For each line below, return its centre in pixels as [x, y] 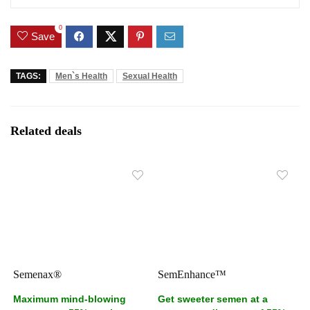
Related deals [46, 131]
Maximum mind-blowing [70, 299]
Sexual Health [150, 76]
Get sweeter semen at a [213, 299]
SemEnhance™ [192, 274]
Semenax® [38, 274]
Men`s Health [81, 76]
